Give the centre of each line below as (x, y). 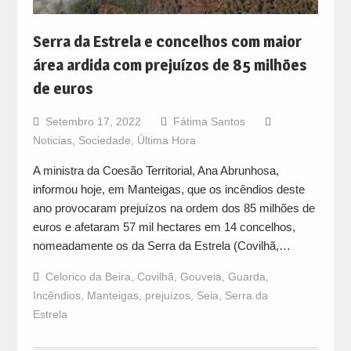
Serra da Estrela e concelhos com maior (167, 41)
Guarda (246, 276)
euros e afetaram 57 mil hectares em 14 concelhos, (164, 226)
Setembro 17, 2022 (93, 121)
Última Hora (166, 140)
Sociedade (104, 140)
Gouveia (201, 276)
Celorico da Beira (88, 276)
